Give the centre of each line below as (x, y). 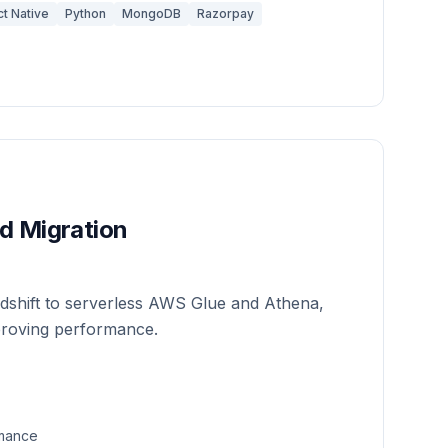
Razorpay (225, 13)
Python (85, 13)
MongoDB (151, 13)
